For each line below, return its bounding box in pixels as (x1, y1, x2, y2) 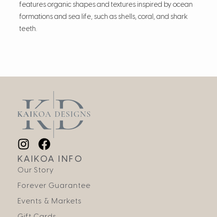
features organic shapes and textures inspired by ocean (19, 1, 193, 9)
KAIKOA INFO (17, 155, 83, 164)
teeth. (19, 25, 37, 33)
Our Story (17, 166, 54, 174)
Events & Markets (17, 197, 82, 205)
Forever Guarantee (17, 182, 91, 190)
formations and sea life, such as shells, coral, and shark (19, 13, 188, 21)
